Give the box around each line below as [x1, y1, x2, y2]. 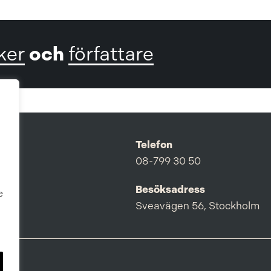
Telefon [135, 139, 172, 151]
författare [68, 43, 154, 66]
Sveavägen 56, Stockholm [135, 200, 260, 212]
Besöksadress [135, 183, 205, 196]
